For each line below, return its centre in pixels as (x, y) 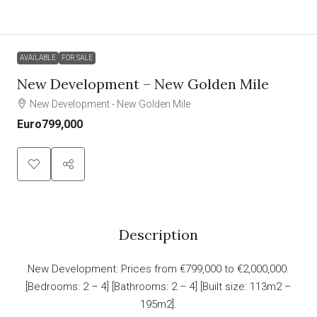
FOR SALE (77, 57)
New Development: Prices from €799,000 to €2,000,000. (158, 269)
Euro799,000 (50, 124)
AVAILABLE (38, 57)
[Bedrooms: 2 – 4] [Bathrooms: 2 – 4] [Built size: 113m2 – (158, 286)
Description (158, 234)
